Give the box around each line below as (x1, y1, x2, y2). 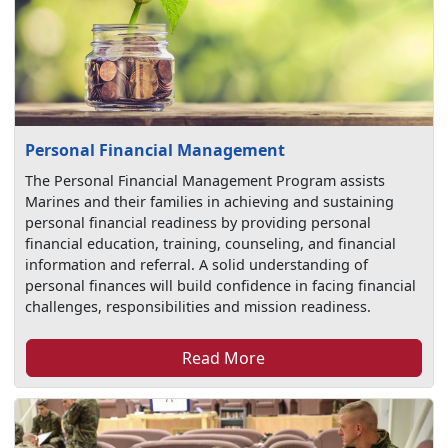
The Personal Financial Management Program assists (25, 170, 386, 190)
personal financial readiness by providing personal (25, 212, 372, 232)
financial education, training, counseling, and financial (25, 233, 397, 253)
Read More (182, 346, 266, 369)
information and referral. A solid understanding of (25, 254, 369, 274)
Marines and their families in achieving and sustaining (25, 191, 395, 211)
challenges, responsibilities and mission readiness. (25, 296, 372, 316)
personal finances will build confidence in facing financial (25, 275, 417, 295)
